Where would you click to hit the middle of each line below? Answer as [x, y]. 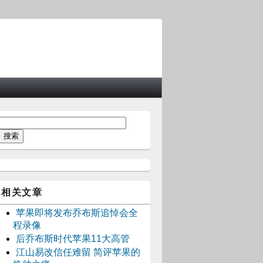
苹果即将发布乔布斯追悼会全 [77, 213]
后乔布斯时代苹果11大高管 [73, 239]
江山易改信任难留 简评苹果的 [78, 252]
